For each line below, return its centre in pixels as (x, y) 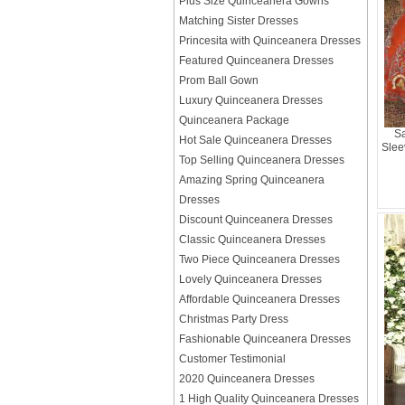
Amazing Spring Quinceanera (252, 180)
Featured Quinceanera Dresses (256, 61)
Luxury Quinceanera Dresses (251, 100)
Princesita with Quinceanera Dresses (270, 41)
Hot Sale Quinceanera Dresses (255, 140)
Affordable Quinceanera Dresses (259, 299)
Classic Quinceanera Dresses (252, 240)
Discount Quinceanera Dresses (256, 220)
